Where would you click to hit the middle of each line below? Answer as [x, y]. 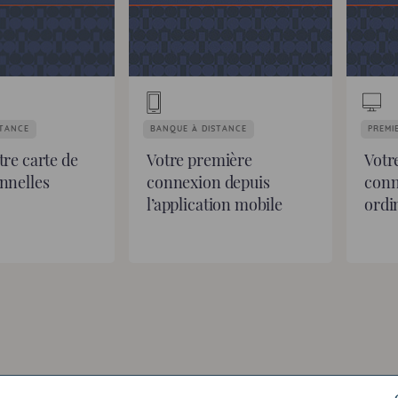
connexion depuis [208, 182]
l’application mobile [215, 204]
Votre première [199, 160]
